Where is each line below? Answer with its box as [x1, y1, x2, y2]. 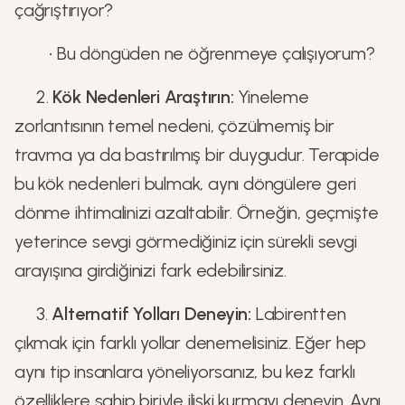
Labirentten [251, 303, 346, 325]
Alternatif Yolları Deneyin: [52, 303, 252, 325]
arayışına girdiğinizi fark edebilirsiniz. [14, 259, 287, 281]
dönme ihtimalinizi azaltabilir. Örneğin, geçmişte [14, 202, 380, 223]
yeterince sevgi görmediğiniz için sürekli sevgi [14, 231, 357, 252]
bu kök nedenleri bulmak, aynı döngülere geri [14, 173, 357, 194]
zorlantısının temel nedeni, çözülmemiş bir [14, 115, 334, 137]
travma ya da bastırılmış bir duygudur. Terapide [14, 144, 380, 165]
